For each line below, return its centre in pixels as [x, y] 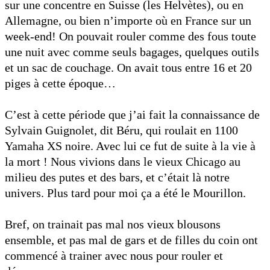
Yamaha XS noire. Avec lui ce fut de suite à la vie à [130, 146]
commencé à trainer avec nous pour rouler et [114, 255]
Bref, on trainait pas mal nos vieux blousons [113, 224]
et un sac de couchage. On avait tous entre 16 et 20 [128, 67]
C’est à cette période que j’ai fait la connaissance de [132, 114]
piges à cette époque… [60, 83]
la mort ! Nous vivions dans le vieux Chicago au [123, 161]
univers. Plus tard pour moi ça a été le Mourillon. [125, 193]
